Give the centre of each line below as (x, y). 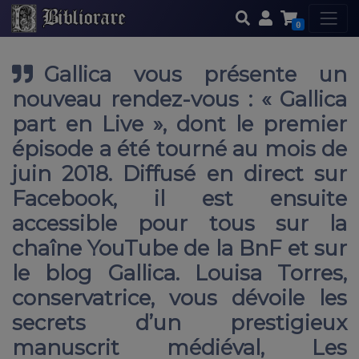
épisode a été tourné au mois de (179, 149)
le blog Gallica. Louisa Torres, (179, 273)
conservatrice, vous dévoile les (179, 298)
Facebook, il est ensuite (179, 199)
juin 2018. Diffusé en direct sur (179, 174)
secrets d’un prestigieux (179, 323)
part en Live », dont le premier (179, 124)
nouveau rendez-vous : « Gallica (179, 99)
